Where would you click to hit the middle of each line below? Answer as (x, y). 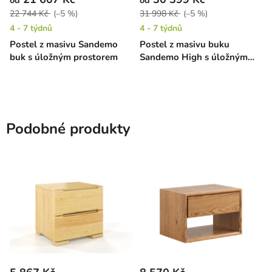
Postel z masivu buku (185, 44)
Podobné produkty (68, 128)
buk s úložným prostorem (64, 57)
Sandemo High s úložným (194, 57)
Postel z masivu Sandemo (64, 44)
